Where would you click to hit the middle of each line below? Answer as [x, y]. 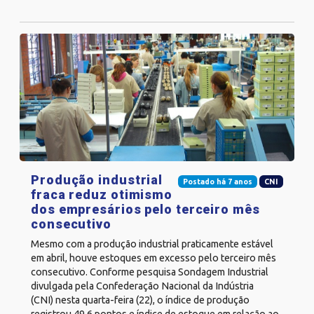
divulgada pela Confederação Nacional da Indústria [142, 286]
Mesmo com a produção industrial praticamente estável [152, 244]
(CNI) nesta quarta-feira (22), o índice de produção [140, 300]
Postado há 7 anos [217, 181]
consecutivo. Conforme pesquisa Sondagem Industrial [150, 272]
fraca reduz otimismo [102, 195]
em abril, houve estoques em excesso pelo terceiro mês [153, 258]
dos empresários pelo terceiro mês [145, 210]
